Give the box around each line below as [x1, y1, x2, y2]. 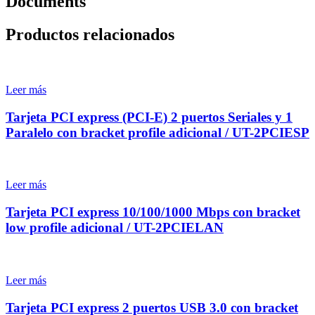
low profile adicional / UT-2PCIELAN [6, 220, 224, 236]
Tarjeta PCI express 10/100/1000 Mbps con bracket [6, 205, 300, 220]
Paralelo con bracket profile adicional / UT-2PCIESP [6, 124, 309, 140]
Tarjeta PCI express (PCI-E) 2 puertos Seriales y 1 [6, 109, 292, 124]
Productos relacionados [6, 25, 174, 44]
